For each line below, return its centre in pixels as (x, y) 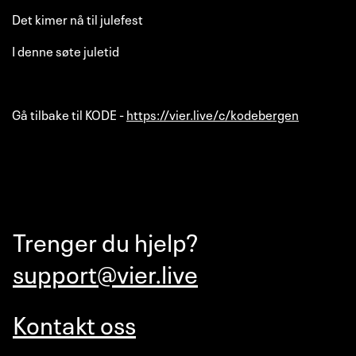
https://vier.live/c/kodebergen (213, 114)
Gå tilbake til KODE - (69, 114)
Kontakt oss (74, 323)
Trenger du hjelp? (105, 240)
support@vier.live (105, 272)
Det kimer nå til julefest (77, 18)
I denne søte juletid (66, 50)
